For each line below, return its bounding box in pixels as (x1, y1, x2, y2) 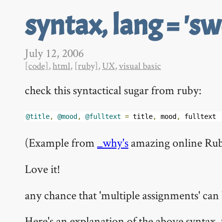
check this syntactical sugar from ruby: (25, 82, 202, 98)
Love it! (25, 161, 60, 176)
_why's (97, 135, 128, 150)
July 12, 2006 (25, 45, 84, 60)
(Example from (25, 135, 97, 150)
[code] (25, 59, 49, 72)
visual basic (119, 59, 161, 72)
